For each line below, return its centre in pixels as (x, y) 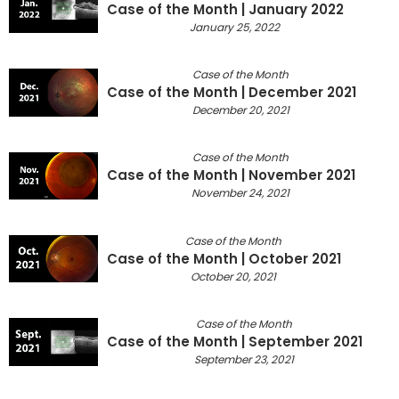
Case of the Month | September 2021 (235, 342)
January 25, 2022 (234, 27)
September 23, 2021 (244, 359)
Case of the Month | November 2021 (231, 175)
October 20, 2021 (233, 276)
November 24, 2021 (240, 193)
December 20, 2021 (240, 110)
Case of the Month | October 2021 (224, 258)
